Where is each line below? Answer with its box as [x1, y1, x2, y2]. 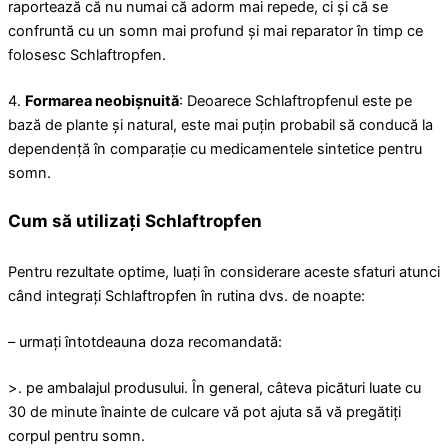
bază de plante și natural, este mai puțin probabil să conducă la [8, 115, 433, 134]
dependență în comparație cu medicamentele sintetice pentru [8, 139, 422, 158]
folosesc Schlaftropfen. [8, 45, 166, 64]
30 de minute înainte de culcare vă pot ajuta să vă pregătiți [8, 403, 401, 422]
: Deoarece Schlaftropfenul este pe [179, 91, 412, 110]
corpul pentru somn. [8, 427, 145, 446]
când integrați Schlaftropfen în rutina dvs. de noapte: [8, 287, 365, 306]
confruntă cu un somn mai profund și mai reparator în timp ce [8, 21, 423, 40]
